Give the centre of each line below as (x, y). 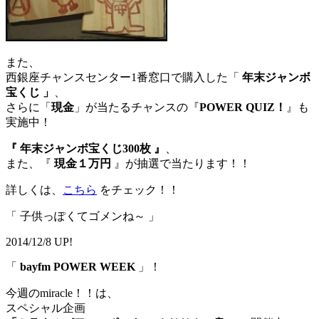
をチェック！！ (138, 190)
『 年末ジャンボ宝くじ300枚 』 (85, 149)
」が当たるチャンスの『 (137, 108)
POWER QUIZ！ (243, 108)
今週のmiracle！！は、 (62, 293)
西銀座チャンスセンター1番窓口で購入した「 (122, 78)
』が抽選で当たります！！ (181, 164)
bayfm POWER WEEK (78, 267)
